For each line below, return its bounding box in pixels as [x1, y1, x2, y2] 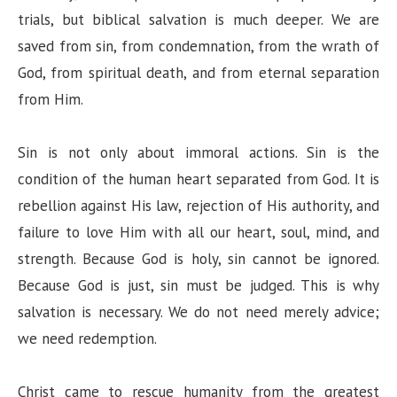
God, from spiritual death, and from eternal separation [18, 63, 379, 83]
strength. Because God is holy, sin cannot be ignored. [18, 249, 379, 269]
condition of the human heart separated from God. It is [18, 169, 379, 190]
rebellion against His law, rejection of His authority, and [18, 196, 379, 216]
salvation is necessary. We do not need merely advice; [18, 302, 379, 323]
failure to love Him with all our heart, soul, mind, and [18, 222, 379, 243]
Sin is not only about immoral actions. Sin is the [18, 143, 379, 163]
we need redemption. [18, 329, 157, 349]
